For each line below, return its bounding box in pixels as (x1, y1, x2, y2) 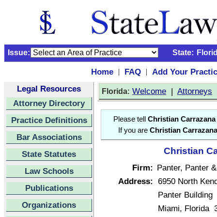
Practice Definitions (11, 115, 87, 125)
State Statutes (22, 149, 76, 159)
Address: (118, 176, 153, 186)
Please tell (113, 115, 148, 123)
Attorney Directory (13, 98, 85, 108)
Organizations (22, 200, 76, 210)
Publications (25, 183, 73, 193)
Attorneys (177, 86, 212, 96)
